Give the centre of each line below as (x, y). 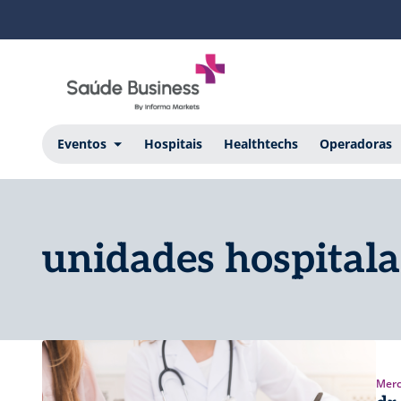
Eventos (81, 143)
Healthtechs (260, 143)
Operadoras (355, 143)
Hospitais (173, 143)
